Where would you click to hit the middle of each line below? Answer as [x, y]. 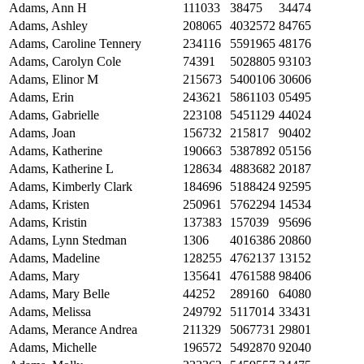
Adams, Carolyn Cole [65, 62]
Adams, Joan [42, 133]
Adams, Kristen [49, 205]
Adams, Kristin [48, 223]
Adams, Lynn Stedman [68, 240]
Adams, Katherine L [61, 169]
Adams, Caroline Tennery [75, 44]
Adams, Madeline [54, 258]
